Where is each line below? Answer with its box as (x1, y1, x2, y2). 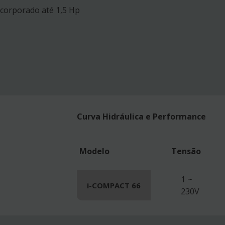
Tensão (171, 146, 201, 157)
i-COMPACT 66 (87, 180, 141, 191)
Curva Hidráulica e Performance (77, 111, 206, 123)
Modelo (77, 146, 109, 157)
